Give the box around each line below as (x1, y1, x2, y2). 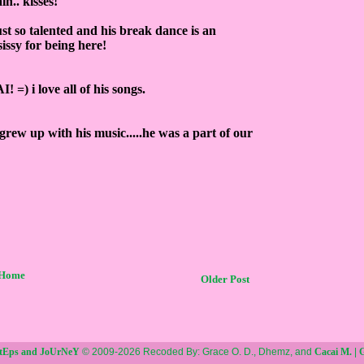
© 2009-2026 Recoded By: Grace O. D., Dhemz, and (79, 345, 314, 357)
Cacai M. (314, 345, 352, 357)
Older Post (201, 272, 249, 285)
